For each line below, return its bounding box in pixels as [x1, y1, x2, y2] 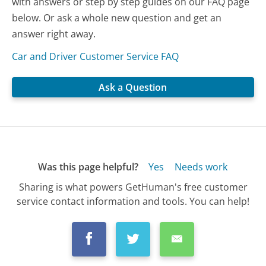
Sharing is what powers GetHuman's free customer [18, 180, 248, 194]
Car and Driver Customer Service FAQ [12, 50, 179, 64]
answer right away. [12, 27, 96, 41]
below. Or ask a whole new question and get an [12, 11, 222, 25]
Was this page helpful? [37, 160, 138, 174]
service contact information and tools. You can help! [17, 194, 249, 208]
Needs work [174, 160, 227, 174]
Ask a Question [99, 81, 167, 94]
